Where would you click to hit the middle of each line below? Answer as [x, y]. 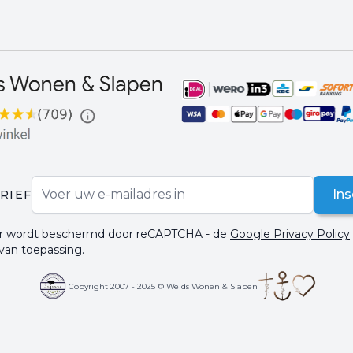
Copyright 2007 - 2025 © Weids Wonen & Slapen [163, 286]
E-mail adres [70, 184]
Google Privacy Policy [290, 234]
